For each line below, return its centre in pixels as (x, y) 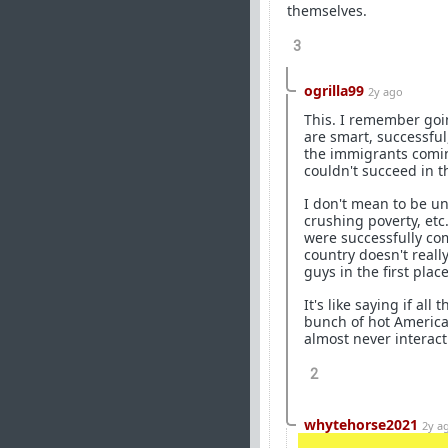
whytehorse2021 (361, 424)
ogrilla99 (334, 90)
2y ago (385, 91)
